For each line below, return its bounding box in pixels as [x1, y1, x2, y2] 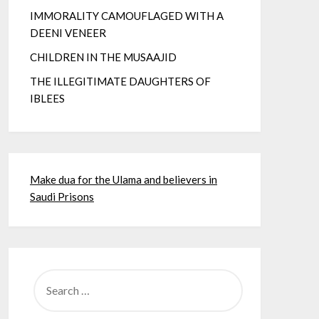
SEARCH [28, 267, 70, 281]
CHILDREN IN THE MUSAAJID [29, 51, 177, 64]
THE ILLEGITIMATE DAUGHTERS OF [29, 75, 211, 88]
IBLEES [29, 92, 65, 105]
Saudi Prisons [29, 190, 94, 204]
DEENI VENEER [29, 26, 106, 40]
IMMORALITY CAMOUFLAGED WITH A [29, 9, 224, 23]
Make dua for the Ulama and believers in [29, 173, 217, 187]
